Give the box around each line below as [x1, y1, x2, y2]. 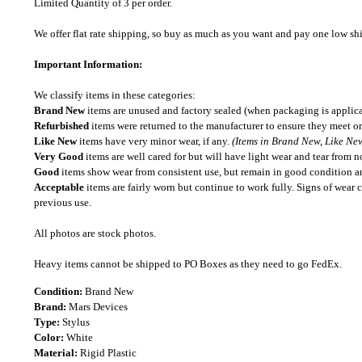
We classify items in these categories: [34, 89, 196, 101]
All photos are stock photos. [34, 227, 156, 239]
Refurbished [34, 120, 89, 132]
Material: [34, 347, 80, 359]
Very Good [34, 150, 83, 162]
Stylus [62, 316, 90, 328]
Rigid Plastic [80, 347, 137, 359]
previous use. [34, 196, 91, 208]
